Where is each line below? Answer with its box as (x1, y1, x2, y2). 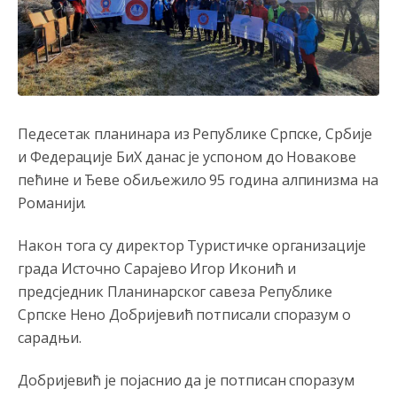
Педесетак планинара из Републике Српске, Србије (18, 123, 372, 144)
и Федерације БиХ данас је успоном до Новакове (18, 146, 356, 167)
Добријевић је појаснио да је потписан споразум (18, 370, 354, 390)
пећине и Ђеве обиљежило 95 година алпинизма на (18, 169, 378, 190)
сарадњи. (18, 327, 82, 347)
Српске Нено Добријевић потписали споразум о (18, 304, 352, 324)
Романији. (18, 192, 87, 213)
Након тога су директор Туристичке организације (18, 235, 366, 255)
